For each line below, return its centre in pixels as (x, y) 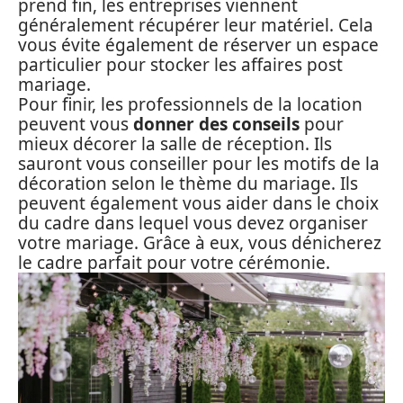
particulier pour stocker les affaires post (180, 65)
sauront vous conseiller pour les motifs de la (199, 164)
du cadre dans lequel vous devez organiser (193, 223)
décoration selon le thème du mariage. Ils (188, 184)
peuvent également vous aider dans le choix (198, 203)
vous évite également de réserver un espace (198, 45)
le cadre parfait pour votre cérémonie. (174, 263)
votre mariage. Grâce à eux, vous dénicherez (200, 243)
